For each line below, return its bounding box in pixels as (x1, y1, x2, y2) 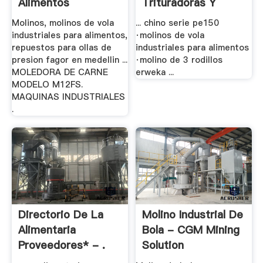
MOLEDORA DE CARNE (11, 66, 108, 79)
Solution (142, 238, 184, 253)
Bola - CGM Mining (142, 222, 240, 238)
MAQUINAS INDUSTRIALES (11, 91, 125, 103)
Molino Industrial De (142, 207, 244, 222)
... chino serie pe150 (136, 17, 220, 29)
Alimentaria (18, 222, 76, 238)
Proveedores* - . (18, 238, 105, 253)
